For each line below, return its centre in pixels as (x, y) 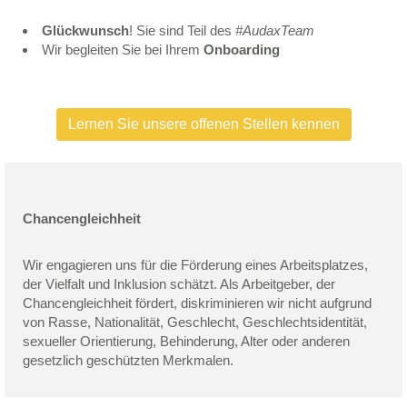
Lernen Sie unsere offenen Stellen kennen (203, 124)
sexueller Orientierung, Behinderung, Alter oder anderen (186, 341)
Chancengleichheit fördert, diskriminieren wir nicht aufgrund (197, 303)
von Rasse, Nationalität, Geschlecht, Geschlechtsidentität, (195, 322)
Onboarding (242, 50)
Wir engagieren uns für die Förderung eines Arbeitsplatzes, (195, 265)
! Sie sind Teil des (180, 30)
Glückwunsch (85, 30)
